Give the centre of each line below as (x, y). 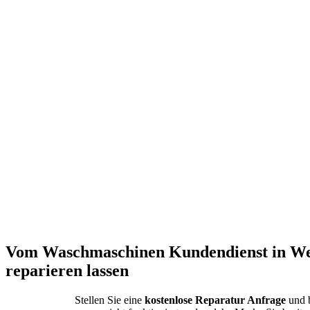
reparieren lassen (67, 271)
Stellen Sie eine (110, 300)
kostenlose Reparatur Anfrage (215, 300)
